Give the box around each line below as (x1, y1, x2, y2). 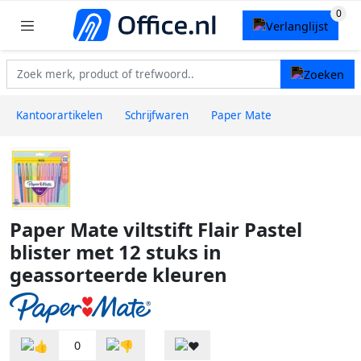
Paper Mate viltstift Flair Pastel (10, 217, 302, 243)
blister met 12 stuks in (10, 239, 222, 266)
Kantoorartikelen (16, 108, 102, 123)
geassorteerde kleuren (10, 262, 227, 288)
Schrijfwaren (125, 108, 189, 123)
